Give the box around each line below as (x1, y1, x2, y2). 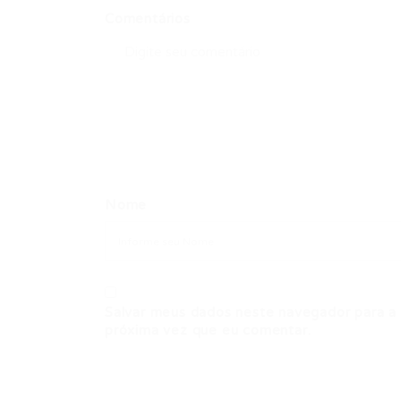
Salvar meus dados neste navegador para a (105, 304, 397, 320)
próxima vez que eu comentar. (105, 322, 311, 338)
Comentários (105, 11, 191, 27)
